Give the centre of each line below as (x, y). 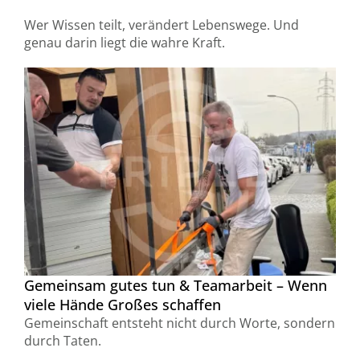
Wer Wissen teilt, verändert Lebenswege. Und (161, 25)
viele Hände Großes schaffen (122, 305)
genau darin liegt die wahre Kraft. (124, 43)
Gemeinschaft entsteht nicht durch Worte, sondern (179, 323)
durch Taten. (62, 341)
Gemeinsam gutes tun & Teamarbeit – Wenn (175, 285)
